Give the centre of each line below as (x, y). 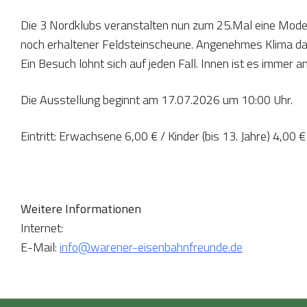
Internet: (42, 228)
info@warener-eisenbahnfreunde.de (151, 247)
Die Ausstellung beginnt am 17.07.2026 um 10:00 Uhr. (157, 99)
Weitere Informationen (81, 208)
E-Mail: (40, 247)
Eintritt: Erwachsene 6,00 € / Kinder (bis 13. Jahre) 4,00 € (163, 136)
